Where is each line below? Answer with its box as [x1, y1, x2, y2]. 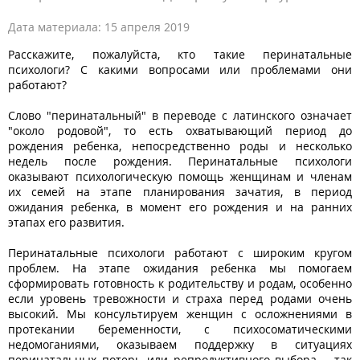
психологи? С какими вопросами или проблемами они [8, 61, 352, 77]
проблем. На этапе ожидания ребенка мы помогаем [8, 260, 352, 276]
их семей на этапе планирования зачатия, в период [8, 183, 352, 199]
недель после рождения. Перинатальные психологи [8, 153, 352, 169]
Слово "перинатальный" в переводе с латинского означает [8, 107, 352, 123]
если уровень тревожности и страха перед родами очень [8, 290, 352, 306]
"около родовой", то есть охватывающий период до [8, 122, 352, 138]
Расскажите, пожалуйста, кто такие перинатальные [8, 46, 352, 62]
